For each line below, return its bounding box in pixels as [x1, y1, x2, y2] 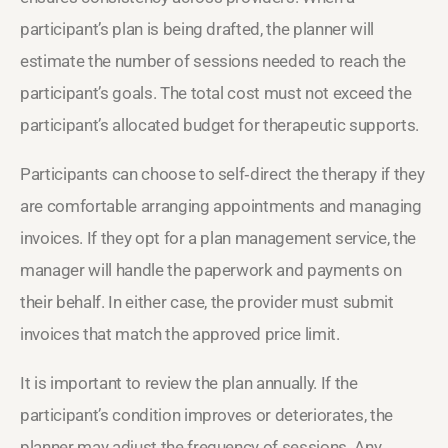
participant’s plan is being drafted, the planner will [20, 18, 374, 39]
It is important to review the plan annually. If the [20, 372, 358, 393]
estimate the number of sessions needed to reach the [20, 50, 406, 71]
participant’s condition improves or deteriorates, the [20, 404, 393, 425]
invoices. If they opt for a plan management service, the [20, 227, 416, 248]
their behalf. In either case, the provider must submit [20, 291, 394, 312]
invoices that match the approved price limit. [20, 323, 340, 344]
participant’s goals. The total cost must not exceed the [20, 82, 412, 103]
